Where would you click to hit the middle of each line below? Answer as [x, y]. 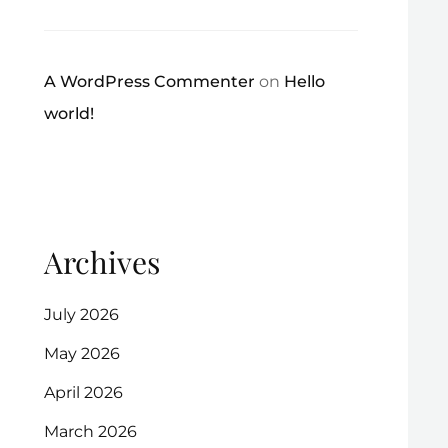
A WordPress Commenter [149, 81]
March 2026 [90, 432]
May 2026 [81, 354]
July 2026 [81, 315]
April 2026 [83, 393]
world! [68, 113]
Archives [101, 261]
